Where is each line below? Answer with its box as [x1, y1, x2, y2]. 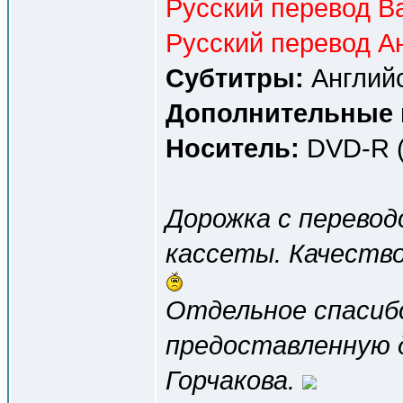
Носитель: [166, 133, 300, 163]
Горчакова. [166, 365, 295, 395]
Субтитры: [166, 63, 304, 93]
